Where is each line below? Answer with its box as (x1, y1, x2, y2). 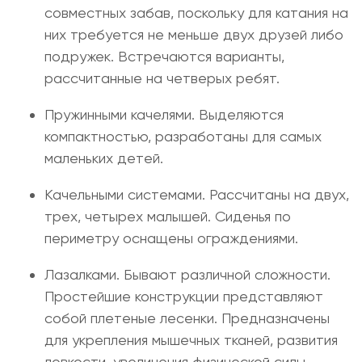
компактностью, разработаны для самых (44, 128, 322, 145)
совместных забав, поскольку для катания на (44, 4, 348, 21)
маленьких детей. (44, 149, 163, 166)
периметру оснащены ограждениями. (44, 229, 298, 246)
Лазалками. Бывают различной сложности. (44, 266, 330, 283)
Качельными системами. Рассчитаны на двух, (44, 186, 349, 203)
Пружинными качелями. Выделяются (44, 106, 284, 123)
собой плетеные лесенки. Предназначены (44, 309, 330, 326)
